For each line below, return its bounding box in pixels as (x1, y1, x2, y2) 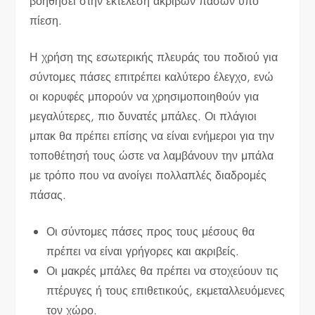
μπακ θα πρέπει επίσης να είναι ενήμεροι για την (30, 127, 275, 144)
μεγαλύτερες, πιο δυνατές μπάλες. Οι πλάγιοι (30, 108, 257, 124)
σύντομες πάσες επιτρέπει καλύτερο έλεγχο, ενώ (30, 68, 274, 85)
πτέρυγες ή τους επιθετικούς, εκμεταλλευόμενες (46, 282, 285, 299)
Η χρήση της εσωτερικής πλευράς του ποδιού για (30, 49, 278, 65)
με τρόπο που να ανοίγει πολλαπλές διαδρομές (30, 167, 267, 184)
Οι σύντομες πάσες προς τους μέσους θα (46, 223, 255, 240)
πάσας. (30, 186, 67, 203)
